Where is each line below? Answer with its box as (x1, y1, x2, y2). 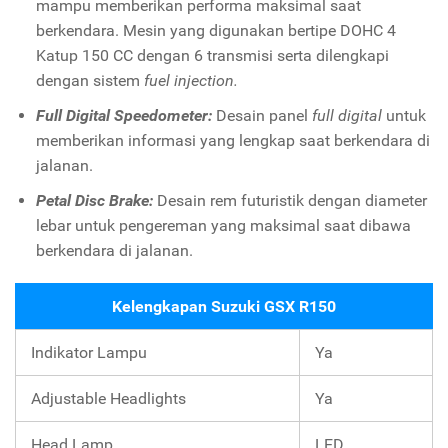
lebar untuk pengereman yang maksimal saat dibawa (35, 215, 411, 235)
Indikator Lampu (31, 342, 147, 362)
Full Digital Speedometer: (35, 105, 216, 125)
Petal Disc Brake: (35, 190, 157, 210)
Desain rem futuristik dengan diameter (156, 190, 427, 210)
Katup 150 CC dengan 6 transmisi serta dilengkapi (35, 45, 389, 65)
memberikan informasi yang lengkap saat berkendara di (35, 130, 430, 150)
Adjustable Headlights (31, 388, 186, 408)
